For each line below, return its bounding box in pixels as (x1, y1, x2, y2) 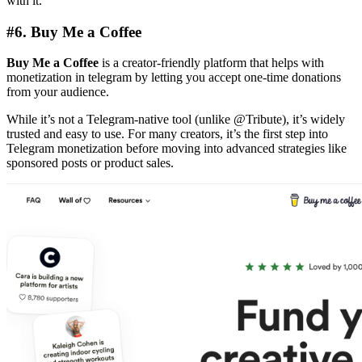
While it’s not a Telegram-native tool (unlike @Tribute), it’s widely (6, 112, 345, 127)
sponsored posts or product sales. (6, 156, 174, 170)
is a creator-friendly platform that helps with (99, 56, 324, 70)
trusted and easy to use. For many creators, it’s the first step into (6, 127, 328, 141)
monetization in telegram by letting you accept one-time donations (6, 70, 341, 85)
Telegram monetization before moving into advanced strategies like (6, 141, 347, 156)
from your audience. (6, 85, 109, 99)
